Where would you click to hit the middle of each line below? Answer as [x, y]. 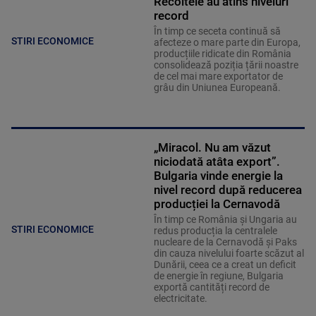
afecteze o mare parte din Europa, [227, 43]
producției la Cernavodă [217, 204]
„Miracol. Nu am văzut [212, 148]
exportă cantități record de [211, 287]
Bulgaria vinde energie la [218, 176]
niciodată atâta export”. [217, 162]
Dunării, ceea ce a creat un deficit [225, 265]
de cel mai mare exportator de [218, 77]
